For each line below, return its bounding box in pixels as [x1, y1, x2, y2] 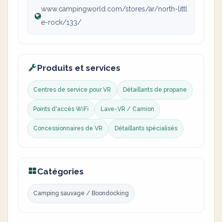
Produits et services [37, 63, 120, 73]
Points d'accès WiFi [33, 106, 89, 112]
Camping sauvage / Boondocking [33, 190, 129, 197]
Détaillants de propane [123, 86, 187, 93]
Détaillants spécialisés [114, 125, 177, 132]
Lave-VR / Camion [101, 106, 154, 112]
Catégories [37, 166, 84, 176]
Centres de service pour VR [33, 86, 111, 93]
